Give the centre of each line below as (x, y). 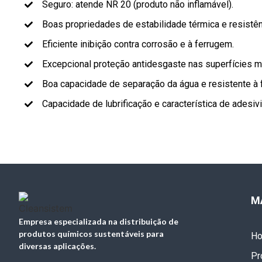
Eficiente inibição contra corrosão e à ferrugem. (138, 44)
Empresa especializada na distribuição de (99, 222)
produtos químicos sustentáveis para (91, 234)
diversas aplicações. (57, 246)
